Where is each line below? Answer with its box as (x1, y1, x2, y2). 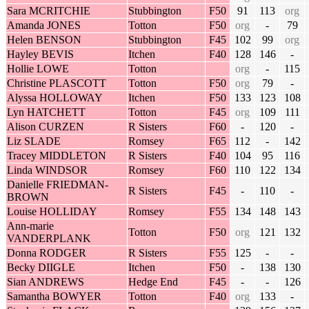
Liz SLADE (7, 135, 61, 148)
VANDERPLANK (7, 232, 91, 245)
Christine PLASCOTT (7, 77, 106, 90)
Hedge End (128, 276, 178, 288)
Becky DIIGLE (7, 261, 75, 274)
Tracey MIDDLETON (7, 150, 106, 162)
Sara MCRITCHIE (7, 5, 90, 17)
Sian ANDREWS (7, 276, 84, 288)
